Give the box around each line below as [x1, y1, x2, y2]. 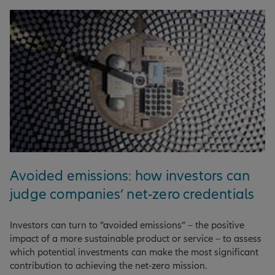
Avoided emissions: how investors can [10, 166, 250, 185]
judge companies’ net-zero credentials [10, 185, 255, 203]
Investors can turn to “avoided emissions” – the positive [10, 219, 244, 231]
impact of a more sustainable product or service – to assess [10, 232, 261, 245]
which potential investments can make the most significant [10, 246, 258, 258]
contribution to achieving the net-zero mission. [10, 259, 207, 272]
